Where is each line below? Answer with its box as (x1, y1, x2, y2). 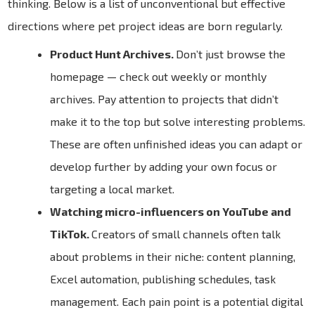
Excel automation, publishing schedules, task (50, 271, 276, 285)
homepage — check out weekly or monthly (50, 69, 267, 83)
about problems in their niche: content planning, (50, 249, 296, 263)
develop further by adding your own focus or (50, 159, 278, 173)
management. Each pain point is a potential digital (50, 294, 304, 308)
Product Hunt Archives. (50, 46, 176, 60)
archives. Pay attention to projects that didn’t (50, 91, 279, 105)
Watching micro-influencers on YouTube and (50, 204, 292, 218)
